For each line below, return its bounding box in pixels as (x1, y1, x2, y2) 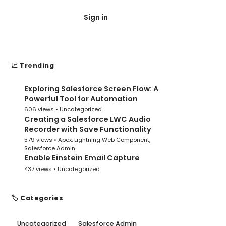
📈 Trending (11, 61, 54, 70)
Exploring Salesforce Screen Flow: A (24, 84, 158, 94)
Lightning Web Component (74, 136, 149, 144)
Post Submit (124, 12, 169, 22)
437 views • (24, 164, 58, 173)
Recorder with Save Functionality (24, 124, 151, 135)
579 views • (24, 136, 58, 144)
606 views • (24, 105, 60, 114)
